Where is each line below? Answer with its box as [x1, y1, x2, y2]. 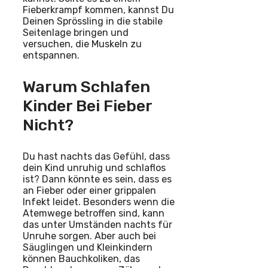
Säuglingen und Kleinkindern [23, 241, 153, 253]
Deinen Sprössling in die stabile [23, 15, 163, 27]
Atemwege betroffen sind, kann [23, 207, 165, 219]
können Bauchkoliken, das [23, 252, 140, 264]
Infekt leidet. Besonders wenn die [23, 196, 175, 208]
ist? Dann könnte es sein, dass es [23, 173, 172, 185]
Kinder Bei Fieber [23, 96, 152, 115]
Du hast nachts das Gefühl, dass [23, 150, 170, 162]
